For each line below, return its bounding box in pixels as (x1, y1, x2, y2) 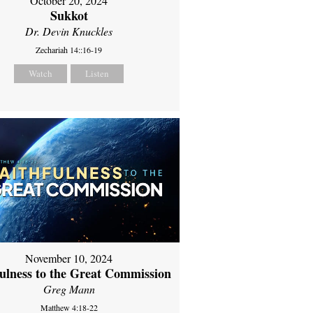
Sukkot (50, 6, 88, 25)
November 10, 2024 (25, 250, 113, 265)
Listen (85, 67, 110, 80)
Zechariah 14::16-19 (36, 44, 103, 56)
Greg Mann (43, 281, 95, 296)
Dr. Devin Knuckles (25, 24, 113, 39)
